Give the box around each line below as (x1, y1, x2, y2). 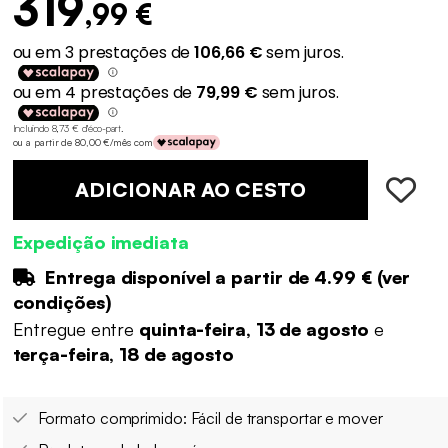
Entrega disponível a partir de (40, 265, 315, 288)
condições (12, 290, 105, 313)
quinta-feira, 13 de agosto (139, 318, 375, 341)
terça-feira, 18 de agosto (12, 343, 234, 366)
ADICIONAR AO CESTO (74, 176, 306, 202)
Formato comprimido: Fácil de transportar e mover (37, 408, 383, 429)
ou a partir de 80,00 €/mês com (12, 136, 153, 149)
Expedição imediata (12, 230, 189, 253)
